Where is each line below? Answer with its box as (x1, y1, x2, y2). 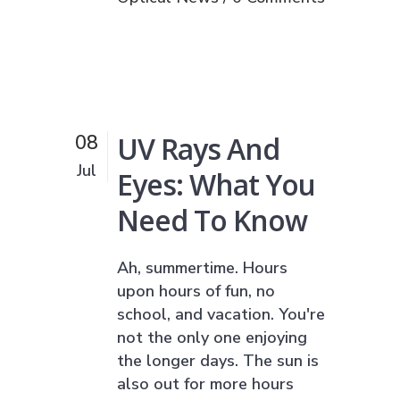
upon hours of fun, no (117, 279, 275, 302)
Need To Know (117, 200, 307, 239)
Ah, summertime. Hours (117, 256, 287, 279)
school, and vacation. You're (117, 303, 325, 325)
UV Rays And (117, 129, 279, 168)
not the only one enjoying (117, 326, 307, 348)
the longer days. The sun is (117, 349, 319, 371)
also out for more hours (117, 372, 294, 395)
